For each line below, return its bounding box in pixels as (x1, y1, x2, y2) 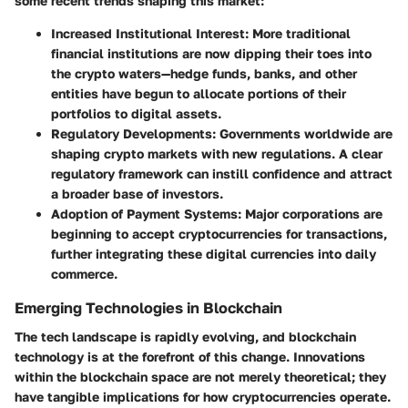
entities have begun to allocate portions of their (51, 86, 346, 102)
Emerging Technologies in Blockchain (15, 299, 282, 318)
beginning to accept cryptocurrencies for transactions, (51, 226, 387, 242)
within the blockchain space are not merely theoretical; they (15, 369, 386, 385)
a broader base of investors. (51, 186, 223, 202)
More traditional (249, 25, 351, 42)
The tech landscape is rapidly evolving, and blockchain (15, 329, 356, 345)
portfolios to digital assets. (51, 106, 221, 122)
